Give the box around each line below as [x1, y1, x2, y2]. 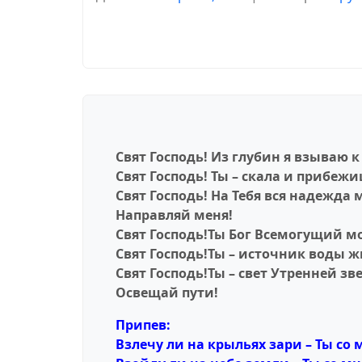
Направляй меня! [116, 206, 233, 225]
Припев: [116, 316, 170, 335]
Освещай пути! [116, 284, 218, 302]
